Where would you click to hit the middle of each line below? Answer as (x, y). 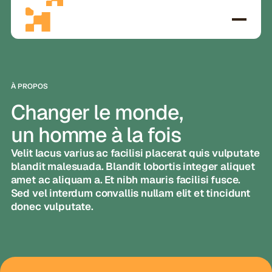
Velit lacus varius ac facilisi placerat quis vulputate (135, 153)
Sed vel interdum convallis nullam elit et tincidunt (130, 193)
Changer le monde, (97, 113)
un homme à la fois (96, 135)
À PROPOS (29, 87)
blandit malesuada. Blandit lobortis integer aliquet (133, 167)
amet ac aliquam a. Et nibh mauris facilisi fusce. (126, 180)
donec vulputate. (52, 207)
